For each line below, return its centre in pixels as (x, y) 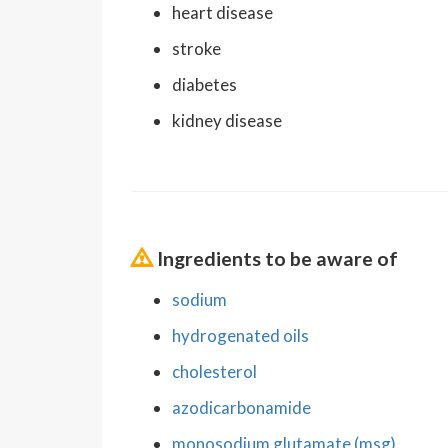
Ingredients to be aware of (277, 258)
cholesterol (214, 371)
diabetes (204, 84)
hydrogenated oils (240, 335)
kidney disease (227, 120)
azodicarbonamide (241, 407)
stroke (196, 48)
